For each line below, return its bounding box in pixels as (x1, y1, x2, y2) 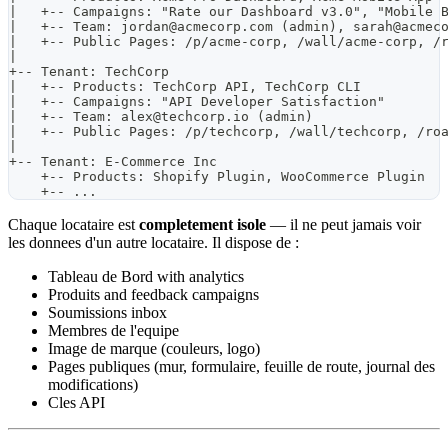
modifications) (48, 376, 138, 394)
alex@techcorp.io (121, 109, 249, 125)
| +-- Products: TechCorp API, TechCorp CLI (9, 79, 361, 95)
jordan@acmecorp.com (121, 19, 273, 35)
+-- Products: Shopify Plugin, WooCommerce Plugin (9, 169, 425, 185)
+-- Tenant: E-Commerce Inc (9, 154, 217, 170)
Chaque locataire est (8, 216, 139, 234)
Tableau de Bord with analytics (48, 268, 244, 286)
